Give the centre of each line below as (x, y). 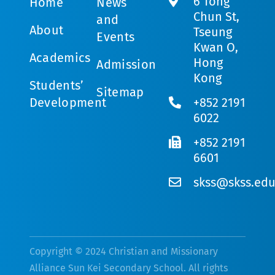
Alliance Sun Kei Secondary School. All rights (128, 268)
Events (116, 37)
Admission (126, 64)
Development (68, 102)
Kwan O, (216, 47)
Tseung (213, 32)
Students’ (56, 85)
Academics (60, 57)
